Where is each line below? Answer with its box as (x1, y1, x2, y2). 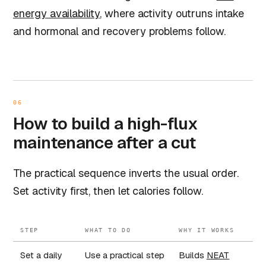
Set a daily (20, 249, 62, 261)
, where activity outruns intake (99, 6, 245, 20)
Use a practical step (85, 249, 164, 261)
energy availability (13, 6, 100, 20)
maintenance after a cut (13, 131, 196, 153)
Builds (179, 249, 207, 261)
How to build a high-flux (13, 112, 198, 134)
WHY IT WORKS (179, 226, 235, 233)
